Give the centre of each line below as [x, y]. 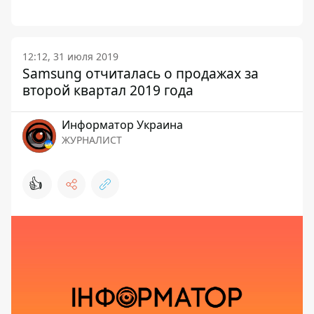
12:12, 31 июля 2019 [70, 56]
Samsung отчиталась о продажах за [141, 73]
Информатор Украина [122, 125]
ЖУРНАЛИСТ [92, 140]
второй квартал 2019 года [108, 90]
